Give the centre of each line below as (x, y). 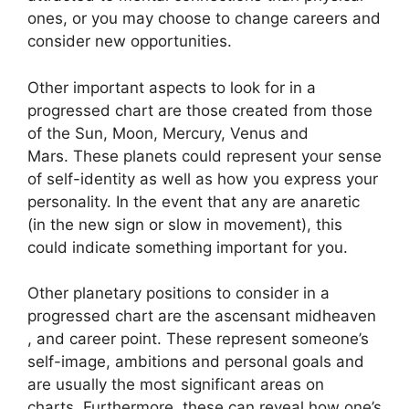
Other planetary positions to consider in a (178, 293)
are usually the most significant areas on (176, 384)
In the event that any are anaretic (238, 201)
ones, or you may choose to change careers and (204, 18)
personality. (69, 201)
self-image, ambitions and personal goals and (196, 362)
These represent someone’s (267, 339)
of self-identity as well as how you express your (203, 178)
